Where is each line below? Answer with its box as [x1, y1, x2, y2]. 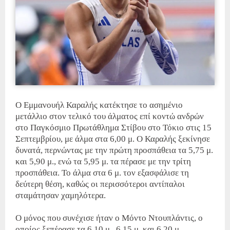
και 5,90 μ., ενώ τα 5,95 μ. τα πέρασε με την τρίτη [15, 157, 191, 167]
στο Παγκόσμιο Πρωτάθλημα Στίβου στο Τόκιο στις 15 [15, 123, 212, 133]
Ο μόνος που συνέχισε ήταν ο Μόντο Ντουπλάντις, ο [15, 213, 203, 223]
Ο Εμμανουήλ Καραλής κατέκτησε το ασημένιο [15, 100, 183, 110]
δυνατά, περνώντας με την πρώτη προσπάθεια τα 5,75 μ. [15, 145, 213, 156]
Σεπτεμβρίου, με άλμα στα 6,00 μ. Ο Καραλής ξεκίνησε [15, 134, 210, 144]
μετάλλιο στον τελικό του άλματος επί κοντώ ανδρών [15, 111, 204, 122]
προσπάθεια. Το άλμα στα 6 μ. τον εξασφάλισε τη [15, 168, 189, 178]
